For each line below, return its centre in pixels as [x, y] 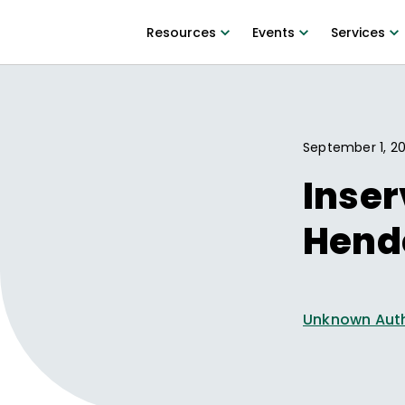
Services [358, 33]
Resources [181, 33]
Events [273, 33]
